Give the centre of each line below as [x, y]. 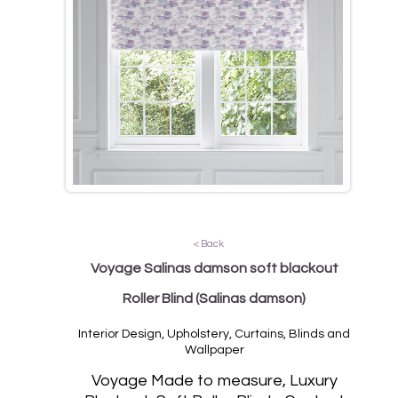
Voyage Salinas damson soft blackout [214, 268]
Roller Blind [159, 298]
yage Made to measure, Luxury [223, 380]
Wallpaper [214, 350]
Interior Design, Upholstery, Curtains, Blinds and [214, 334]
